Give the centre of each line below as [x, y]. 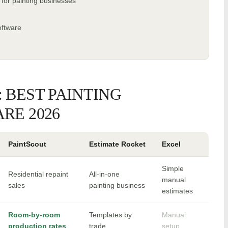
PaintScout [27, 144]
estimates [177, 191]
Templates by [110, 215]
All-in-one [104, 174]
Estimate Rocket [117, 144]
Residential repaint [38, 174]
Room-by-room [34, 215]
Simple [173, 169]
